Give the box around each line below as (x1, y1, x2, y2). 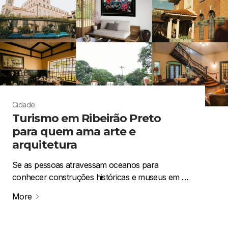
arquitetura (12, 137, 77, 152)
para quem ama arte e (12, 124, 136, 138)
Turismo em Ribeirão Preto (12, 111, 161, 125)
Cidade (12, 100, 35, 109)
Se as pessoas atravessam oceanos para (12, 159, 159, 170)
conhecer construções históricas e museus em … (12, 172, 189, 182)
